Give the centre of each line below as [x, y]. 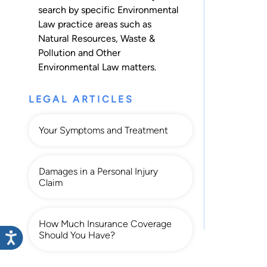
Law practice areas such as [95, 24]
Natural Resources [77, 38]
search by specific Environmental [108, 10]
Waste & [138, 38]
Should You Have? [77, 235]
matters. [138, 67]
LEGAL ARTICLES [81, 99]
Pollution [57, 52]
